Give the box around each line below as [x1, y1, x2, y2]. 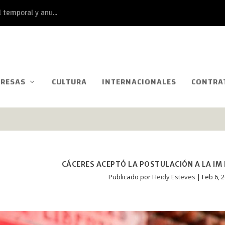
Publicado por [108, 172, 152, 181]
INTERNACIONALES [102, 74, 176, 89]
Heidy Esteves [152, 172, 195, 181]
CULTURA [52, 74, 87, 89]
